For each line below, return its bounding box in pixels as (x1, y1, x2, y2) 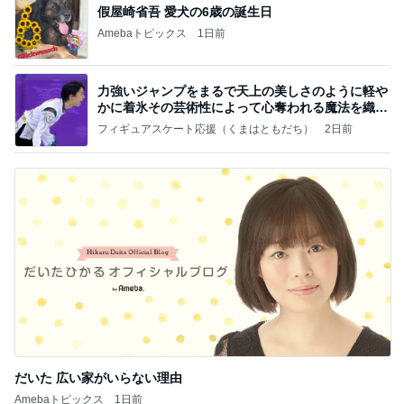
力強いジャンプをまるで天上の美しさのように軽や (97, 83, 388, 98)
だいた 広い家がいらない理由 (14, 371, 182, 385)
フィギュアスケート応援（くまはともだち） (97, 122, 314, 135)
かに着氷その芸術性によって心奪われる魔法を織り (97, 99, 388, 115)
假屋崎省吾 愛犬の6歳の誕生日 (97, 4, 272, 19)
